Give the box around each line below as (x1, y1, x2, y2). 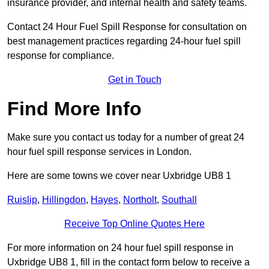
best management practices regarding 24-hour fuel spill (7, 36, 241, 47)
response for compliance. (7, 50, 114, 61)
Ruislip (7, 195, 37, 205)
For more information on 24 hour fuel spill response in (7, 243, 234, 253)
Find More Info (7, 98, 142, 120)
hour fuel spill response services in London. (7, 147, 192, 157)
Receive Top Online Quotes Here (64, 219, 205, 229)
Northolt (123, 195, 157, 205)
